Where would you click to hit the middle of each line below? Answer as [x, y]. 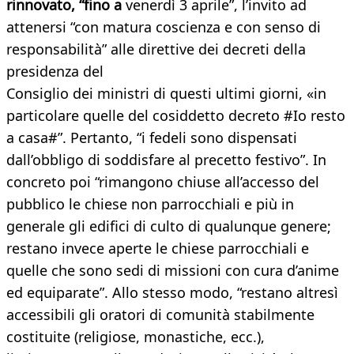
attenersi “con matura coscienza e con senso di [164, 27]
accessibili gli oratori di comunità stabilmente [160, 315]
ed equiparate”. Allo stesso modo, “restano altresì [172, 293]
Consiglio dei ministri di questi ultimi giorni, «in [166, 94]
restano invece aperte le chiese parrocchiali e [158, 249]
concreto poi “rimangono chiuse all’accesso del [163, 182]
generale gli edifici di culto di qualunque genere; [169, 226]
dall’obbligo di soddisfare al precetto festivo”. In [166, 160]
